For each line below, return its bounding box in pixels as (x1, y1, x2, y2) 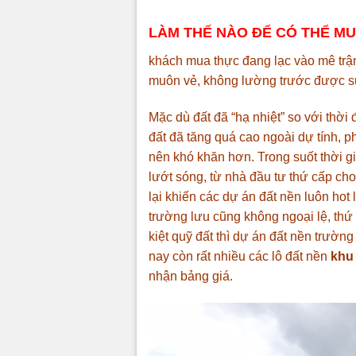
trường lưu (149, 209, 210, 223)
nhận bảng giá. (149, 269, 233, 283)
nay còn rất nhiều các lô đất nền (149, 249, 331, 263)
